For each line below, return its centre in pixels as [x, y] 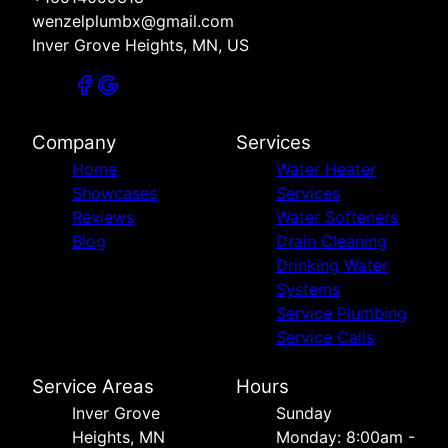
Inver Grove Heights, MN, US [140, 45]
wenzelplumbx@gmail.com [133, 21]
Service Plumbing [341, 313]
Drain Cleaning [331, 241]
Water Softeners [337, 217]
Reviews [103, 217]
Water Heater [326, 169]
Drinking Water [332, 265]
